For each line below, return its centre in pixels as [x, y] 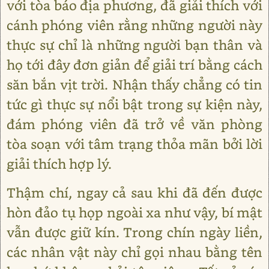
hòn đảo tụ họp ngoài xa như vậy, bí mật [134, 212]
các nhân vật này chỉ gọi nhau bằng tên [134, 252]
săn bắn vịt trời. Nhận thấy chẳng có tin [134, 84]
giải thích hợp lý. [59, 164]
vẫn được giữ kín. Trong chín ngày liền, [134, 232]
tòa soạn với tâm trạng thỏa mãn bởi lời [134, 144]
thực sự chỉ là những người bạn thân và [134, 45]
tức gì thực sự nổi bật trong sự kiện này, [134, 104]
